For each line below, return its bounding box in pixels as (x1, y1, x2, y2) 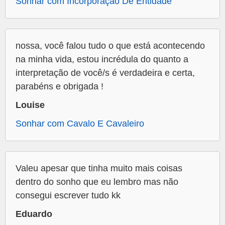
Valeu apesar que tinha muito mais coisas (16, 163, 182, 174)
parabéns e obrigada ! (16, 81, 103, 92)
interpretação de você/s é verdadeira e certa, (16, 68, 195, 78)
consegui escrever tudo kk (16, 190, 121, 201)
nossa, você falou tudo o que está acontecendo (16, 41, 205, 51)
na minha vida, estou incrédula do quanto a (16, 54, 188, 65)
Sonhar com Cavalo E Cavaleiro (16, 119, 144, 129)
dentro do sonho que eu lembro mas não (16, 177, 178, 187)
